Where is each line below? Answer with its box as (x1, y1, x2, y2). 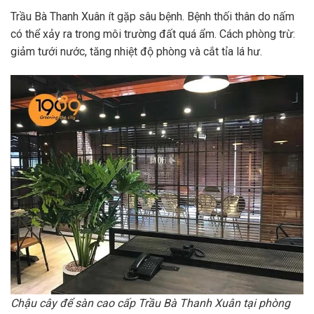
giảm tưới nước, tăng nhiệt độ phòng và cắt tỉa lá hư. (11, 44, 262, 58)
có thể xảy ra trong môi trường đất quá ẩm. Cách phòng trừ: (11, 27, 295, 41)
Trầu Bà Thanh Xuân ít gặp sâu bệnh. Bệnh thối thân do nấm (11, 9, 294, 23)
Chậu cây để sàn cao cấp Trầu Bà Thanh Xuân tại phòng (11, 296, 290, 310)
